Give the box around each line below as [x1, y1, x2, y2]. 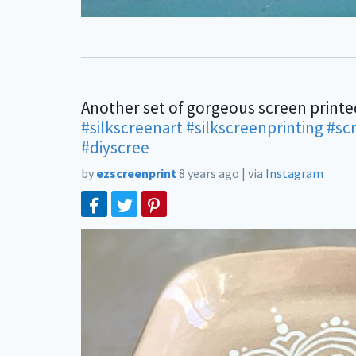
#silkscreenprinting [186, 117, 323, 138]
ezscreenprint [96, 165, 176, 181]
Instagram [265, 165, 323, 181]
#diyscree [81, 137, 149, 158]
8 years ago [179, 165, 239, 181]
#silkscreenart [81, 117, 183, 138]
